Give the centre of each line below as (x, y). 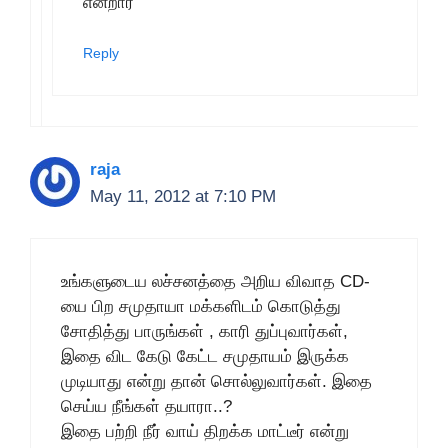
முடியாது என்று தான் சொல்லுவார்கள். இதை (216, 381)
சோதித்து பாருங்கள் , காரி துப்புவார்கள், (204, 331)
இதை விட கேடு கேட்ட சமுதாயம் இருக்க (205, 356)
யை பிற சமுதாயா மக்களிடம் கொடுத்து (201, 306)
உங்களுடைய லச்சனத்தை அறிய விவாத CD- (215, 281)
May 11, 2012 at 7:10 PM (183, 196)
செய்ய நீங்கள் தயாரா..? (146, 406)
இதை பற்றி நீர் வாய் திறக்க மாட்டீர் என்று (205, 431)
